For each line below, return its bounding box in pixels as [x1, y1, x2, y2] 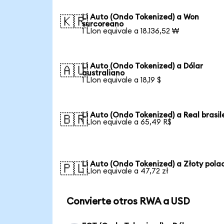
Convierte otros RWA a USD [66, 197, 190, 207]
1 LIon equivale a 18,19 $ [82, 76, 161, 84]
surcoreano [82, 20, 124, 28]
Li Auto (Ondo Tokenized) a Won [82, 13, 199, 21]
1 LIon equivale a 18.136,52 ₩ [82, 27, 179, 35]
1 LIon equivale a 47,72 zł [82, 167, 169, 175]
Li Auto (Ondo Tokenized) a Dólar [82, 62, 203, 70]
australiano [82, 69, 125, 77]
